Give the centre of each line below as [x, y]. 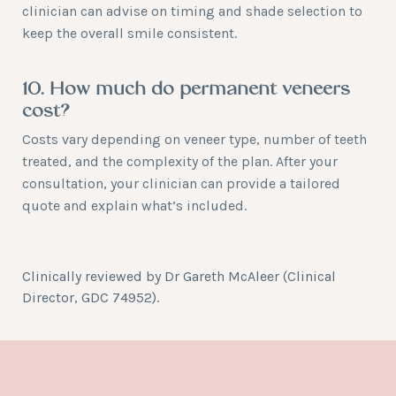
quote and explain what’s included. [134, 206]
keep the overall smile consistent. [129, 33]
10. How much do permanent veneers [186, 90]
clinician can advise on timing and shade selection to [192, 11]
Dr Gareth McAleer [222, 276]
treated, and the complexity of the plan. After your [180, 161]
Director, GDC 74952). [91, 297]
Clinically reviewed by [93, 276]
